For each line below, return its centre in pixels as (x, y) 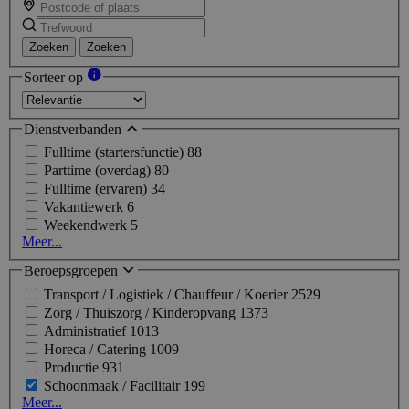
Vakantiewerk (85, 207)
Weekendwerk (87, 225)
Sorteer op (55, 78)
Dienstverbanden (74, 129)
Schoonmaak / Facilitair (114, 385)
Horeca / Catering (97, 349)
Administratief (87, 330)
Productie (73, 367)
